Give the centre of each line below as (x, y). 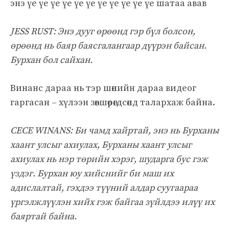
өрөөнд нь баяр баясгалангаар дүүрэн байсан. (108, 45)
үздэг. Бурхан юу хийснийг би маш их (92, 173)
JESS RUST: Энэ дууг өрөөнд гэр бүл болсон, (103, 31)
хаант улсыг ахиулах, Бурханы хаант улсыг (101, 145)
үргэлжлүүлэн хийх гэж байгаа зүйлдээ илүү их (112, 202)
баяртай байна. (43, 216)
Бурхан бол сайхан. (51, 60)
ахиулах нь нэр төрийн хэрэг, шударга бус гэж (109, 159)
